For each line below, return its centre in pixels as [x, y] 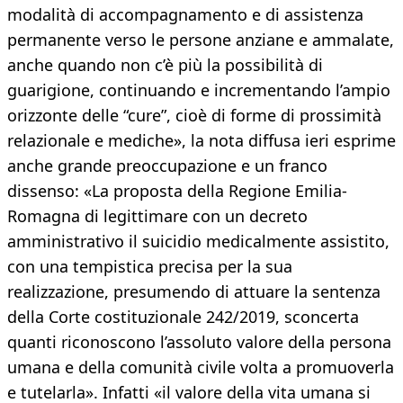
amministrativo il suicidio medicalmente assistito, [198, 242]
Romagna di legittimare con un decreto [157, 216]
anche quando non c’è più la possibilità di [165, 65]
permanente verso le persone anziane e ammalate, [201, 40]
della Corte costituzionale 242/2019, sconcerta [183, 317]
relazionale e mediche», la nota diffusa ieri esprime [201, 141]
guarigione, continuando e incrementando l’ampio [199, 90]
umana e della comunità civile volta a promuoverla [201, 367]
